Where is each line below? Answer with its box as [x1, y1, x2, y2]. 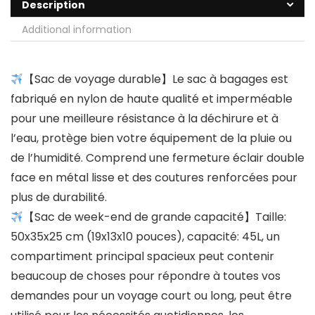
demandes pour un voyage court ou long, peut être [11, 288, 292, 304]
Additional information [22, 22, 131, 37]
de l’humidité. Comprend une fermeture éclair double [11, 150, 304, 167]
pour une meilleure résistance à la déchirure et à [11, 110, 278, 127]
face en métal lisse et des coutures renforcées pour [11, 169, 297, 186]
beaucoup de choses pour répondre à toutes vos [11, 268, 281, 285]
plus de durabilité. [11, 189, 107, 206]
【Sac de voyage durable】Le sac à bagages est [23, 71, 289, 88]
